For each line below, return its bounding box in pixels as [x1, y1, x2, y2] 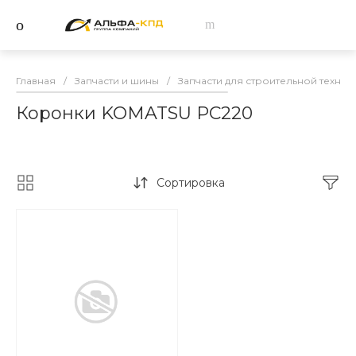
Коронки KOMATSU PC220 [16, 102, 253, 124]
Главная [16, 74, 56, 87]
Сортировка [156, 175, 225, 190]
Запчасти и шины [75, 74, 159, 87]
